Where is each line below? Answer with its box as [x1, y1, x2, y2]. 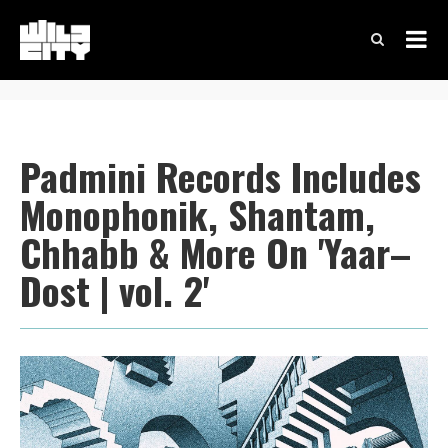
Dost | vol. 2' [20, 262, 209, 318]
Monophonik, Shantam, [20, 186, 375, 242]
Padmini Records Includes [20, 148, 421, 204]
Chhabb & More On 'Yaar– [20, 224, 411, 280]
